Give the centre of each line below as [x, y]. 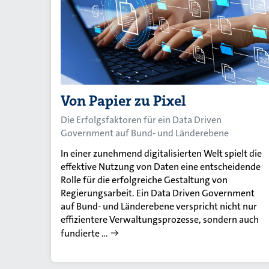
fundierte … [84, 233]
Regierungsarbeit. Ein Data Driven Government [158, 193]
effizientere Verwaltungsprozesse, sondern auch [160, 219]
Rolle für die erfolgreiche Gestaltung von [144, 180]
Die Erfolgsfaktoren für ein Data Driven [141, 119]
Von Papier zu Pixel [123, 101]
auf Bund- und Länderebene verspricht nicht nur [159, 206]
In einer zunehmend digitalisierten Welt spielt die [161, 153]
